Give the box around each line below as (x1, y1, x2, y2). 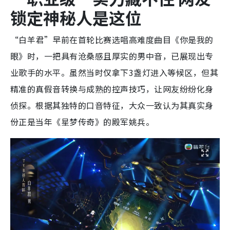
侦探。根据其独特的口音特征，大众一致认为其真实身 (10, 99, 214, 111)
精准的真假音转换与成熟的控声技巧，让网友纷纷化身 (10, 82, 214, 95)
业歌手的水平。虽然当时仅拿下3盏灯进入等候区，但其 (10, 66, 219, 79)
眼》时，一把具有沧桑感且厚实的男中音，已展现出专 (10, 49, 214, 62)
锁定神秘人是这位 (10, 5, 142, 29)
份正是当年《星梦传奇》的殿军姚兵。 (10, 115, 155, 128)
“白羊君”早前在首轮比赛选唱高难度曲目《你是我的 (10, 33, 214, 46)
